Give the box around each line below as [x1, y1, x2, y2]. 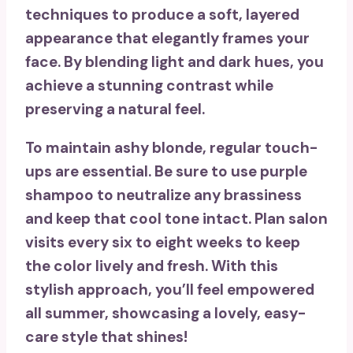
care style [25, 327, 98, 347]
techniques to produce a [25, 5, 209, 25]
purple [260, 162, 307, 182]
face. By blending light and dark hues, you [25, 52, 324, 72]
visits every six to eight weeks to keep [25, 232, 300, 253]
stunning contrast [98, 76, 232, 96]
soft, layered [209, 5, 299, 25]
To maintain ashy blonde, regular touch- [25, 138, 318, 158]
